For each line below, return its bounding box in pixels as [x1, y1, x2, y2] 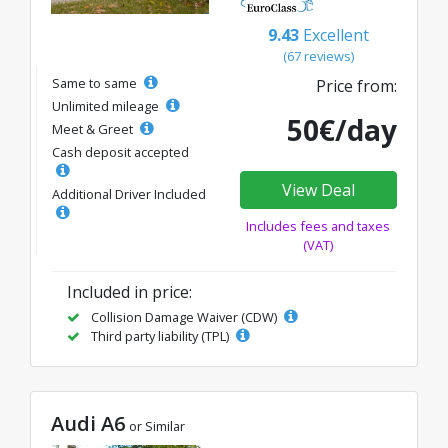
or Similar [129, 416, 185, 435]
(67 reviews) [282, 46, 354, 65]
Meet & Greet [52, 119, 136, 138]
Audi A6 [51, 409, 125, 437]
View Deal [281, 178, 355, 201]
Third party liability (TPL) [88, 326, 232, 345]
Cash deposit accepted [52, 142, 189, 161]
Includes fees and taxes [246, 216, 391, 235]
